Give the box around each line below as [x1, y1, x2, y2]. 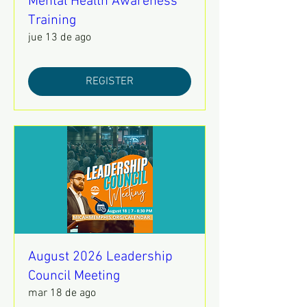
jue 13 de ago [28, 31, 91, 45]
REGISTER [86, 75, 134, 89]
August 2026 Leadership [28, 248, 173, 265]
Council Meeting [28, 267, 120, 284]
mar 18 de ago [28, 286, 96, 300]
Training [28, 12, 76, 29]
